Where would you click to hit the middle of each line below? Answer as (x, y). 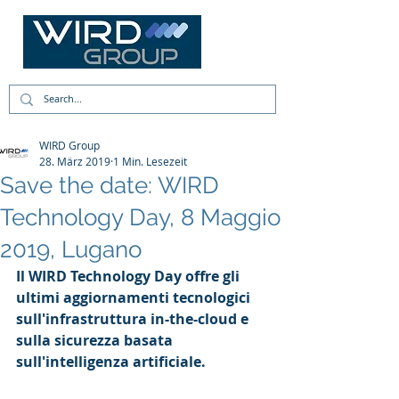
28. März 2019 (75, 161)
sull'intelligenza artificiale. (111, 362)
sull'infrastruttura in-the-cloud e (134, 319)
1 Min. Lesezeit (150, 161)
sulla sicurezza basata (96, 340)
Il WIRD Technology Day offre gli (130, 276)
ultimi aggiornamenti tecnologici (135, 297)
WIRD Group (69, 145)
